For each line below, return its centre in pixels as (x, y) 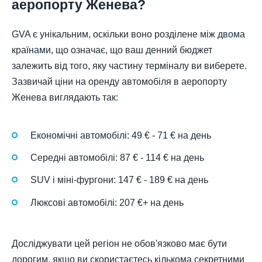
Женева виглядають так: (65, 97)
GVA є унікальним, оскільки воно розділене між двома (128, 34)
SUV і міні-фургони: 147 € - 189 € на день (119, 180)
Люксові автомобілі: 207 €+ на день (107, 202)
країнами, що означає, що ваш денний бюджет (112, 50)
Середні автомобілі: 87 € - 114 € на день (117, 158)
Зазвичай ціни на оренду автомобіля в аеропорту (119, 81)
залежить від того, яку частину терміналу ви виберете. (129, 65)
